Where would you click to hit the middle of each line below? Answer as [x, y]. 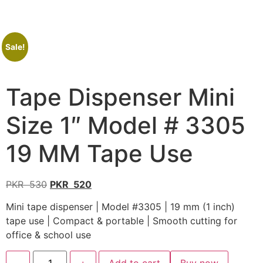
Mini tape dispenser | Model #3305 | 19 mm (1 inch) [120, 207]
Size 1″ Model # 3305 [126, 125]
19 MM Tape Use [100, 154]
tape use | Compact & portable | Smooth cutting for [122, 221]
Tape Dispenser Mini [120, 97]
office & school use [48, 235]
